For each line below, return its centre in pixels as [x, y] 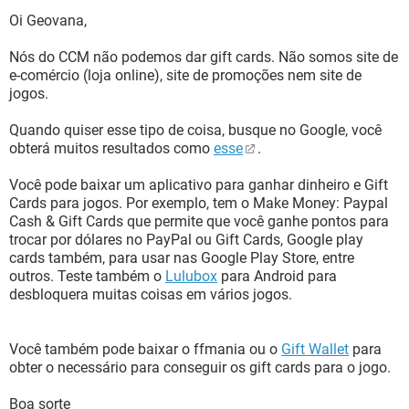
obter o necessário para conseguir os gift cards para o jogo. [200, 367]
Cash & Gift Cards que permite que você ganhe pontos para [199, 221]
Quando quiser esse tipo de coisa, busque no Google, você [195, 130]
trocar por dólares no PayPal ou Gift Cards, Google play [186, 240]
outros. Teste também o [87, 276]
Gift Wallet [315, 349]
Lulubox [191, 276]
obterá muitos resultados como [111, 148]
